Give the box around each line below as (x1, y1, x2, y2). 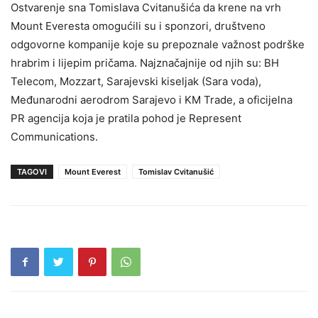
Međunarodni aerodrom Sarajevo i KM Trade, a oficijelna (11, 92, 292, 106)
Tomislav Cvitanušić (138, 166, 214, 177)
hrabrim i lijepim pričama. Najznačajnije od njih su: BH (11, 55, 279, 70)
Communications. (11, 129, 98, 143)
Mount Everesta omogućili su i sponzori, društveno (11, 18, 265, 33)
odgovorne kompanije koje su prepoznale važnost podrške (11, 37, 305, 51)
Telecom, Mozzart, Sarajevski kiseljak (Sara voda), (11, 74, 261, 88)
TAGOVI (17, 166, 47, 177)
